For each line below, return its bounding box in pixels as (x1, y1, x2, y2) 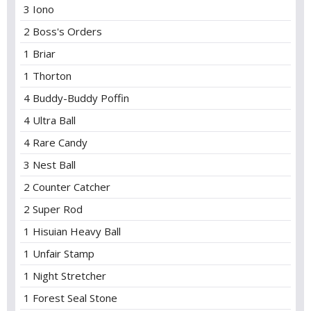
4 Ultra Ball (24, 113, 76, 127)
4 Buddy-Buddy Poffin (24, 91, 129, 105)
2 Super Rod (24, 202, 83, 216)
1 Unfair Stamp (24, 246, 94, 260)
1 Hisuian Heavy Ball (24, 224, 121, 238)
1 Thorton (24, 69, 72, 83)
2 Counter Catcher (24, 180, 110, 194)
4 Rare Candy (24, 135, 87, 149)
